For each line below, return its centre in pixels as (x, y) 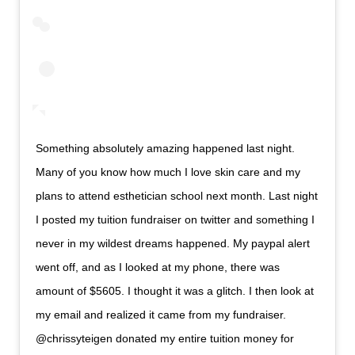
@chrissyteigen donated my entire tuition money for (165, 339)
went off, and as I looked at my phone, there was (158, 267)
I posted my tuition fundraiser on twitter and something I (176, 220)
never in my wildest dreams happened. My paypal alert (173, 244)
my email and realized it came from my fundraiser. (161, 315)
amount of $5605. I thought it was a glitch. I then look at (175, 291)
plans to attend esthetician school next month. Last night (177, 196)
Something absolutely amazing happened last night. (166, 149)
